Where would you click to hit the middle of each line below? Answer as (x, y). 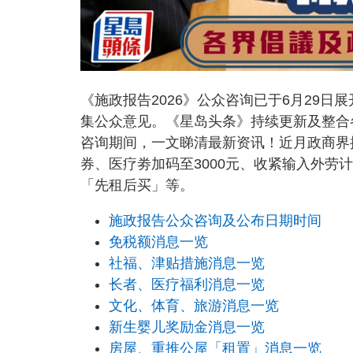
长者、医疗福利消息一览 (187, 285)
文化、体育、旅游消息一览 (194, 306)
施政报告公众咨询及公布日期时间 (215, 221)
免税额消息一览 (158, 242)
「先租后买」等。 (137, 186)
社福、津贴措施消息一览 (187, 264)
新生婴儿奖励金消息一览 (187, 327)
